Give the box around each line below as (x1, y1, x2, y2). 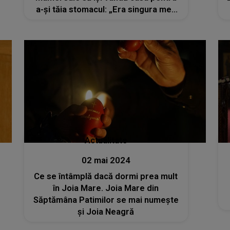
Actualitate (84, 135, 127, 145)
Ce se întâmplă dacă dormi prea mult (34, 171, 178, 181)
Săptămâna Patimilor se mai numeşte (33, 195, 179, 205)
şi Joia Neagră (78, 206, 135, 217)
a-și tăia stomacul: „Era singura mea (35, 5, 176, 15)
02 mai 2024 (81, 155, 130, 165)
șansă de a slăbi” (72, 16, 139, 27)
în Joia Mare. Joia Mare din (53, 183, 159, 193)
